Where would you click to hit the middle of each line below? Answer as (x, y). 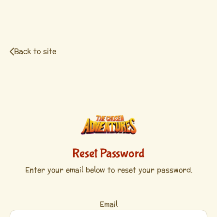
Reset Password (108, 153)
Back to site (35, 52)
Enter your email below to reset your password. (108, 170)
